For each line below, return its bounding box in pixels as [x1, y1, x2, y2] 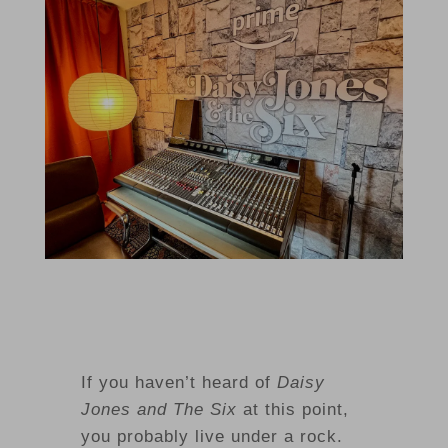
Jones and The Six [80, 399, 237, 419]
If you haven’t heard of [80, 372, 277, 392]
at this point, [236, 399, 349, 419]
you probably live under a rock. [80, 426, 343, 446]
